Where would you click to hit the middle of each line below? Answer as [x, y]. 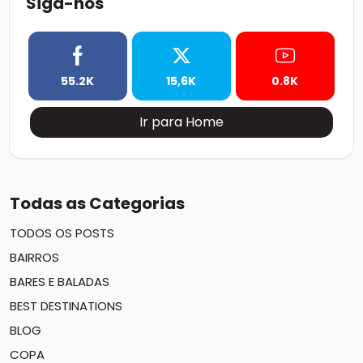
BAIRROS [34, 258]
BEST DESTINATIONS [66, 306]
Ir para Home [182, 122]
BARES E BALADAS [60, 282]
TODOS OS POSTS [62, 233]
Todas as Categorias [97, 204]
